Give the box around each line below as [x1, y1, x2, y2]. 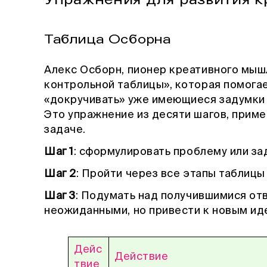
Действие [114, 252, 169, 263]
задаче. [44, 125, 86, 136]
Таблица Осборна [44, 32, 171, 48]
